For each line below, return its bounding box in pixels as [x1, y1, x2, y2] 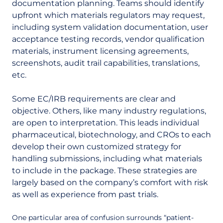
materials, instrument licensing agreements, [12, 46, 189, 56]
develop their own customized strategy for [12, 142, 181, 151]
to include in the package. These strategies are [12, 166, 197, 175]
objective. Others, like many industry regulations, [12, 106, 206, 115]
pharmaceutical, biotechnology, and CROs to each [12, 130, 211, 139]
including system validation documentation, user [12, 22, 208, 32]
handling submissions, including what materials [12, 154, 202, 163]
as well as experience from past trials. [12, 190, 158, 199]
